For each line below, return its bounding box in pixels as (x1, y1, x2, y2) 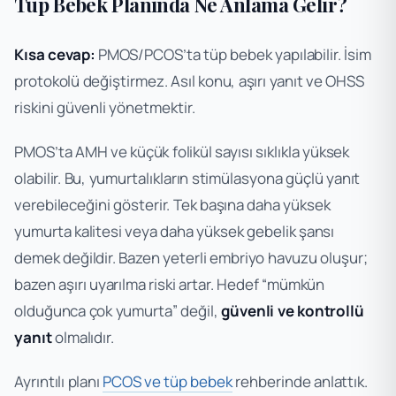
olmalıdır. (51, 326, 115, 347)
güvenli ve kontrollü (220, 300, 365, 321)
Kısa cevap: (14, 43, 95, 65)
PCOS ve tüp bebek (103, 370, 233, 392)
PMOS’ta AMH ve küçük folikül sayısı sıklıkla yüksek (14, 141, 350, 162)
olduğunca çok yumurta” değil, (14, 300, 221, 321)
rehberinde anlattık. (232, 370, 369, 392)
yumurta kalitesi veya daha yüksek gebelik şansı (14, 220, 335, 241)
